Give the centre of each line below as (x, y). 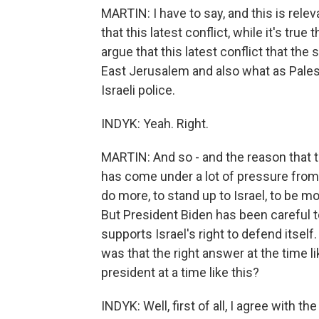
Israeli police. (138, 90)
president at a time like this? (180, 272)
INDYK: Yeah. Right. (155, 124)
